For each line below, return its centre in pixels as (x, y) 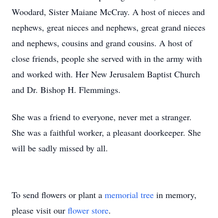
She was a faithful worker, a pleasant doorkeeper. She (106, 132)
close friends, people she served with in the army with (107, 58)
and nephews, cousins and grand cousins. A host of (102, 43)
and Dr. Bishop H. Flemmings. (66, 90)
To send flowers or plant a (58, 195)
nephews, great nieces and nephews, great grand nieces (109, 27)
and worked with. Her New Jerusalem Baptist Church (106, 74)
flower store (88, 210)
